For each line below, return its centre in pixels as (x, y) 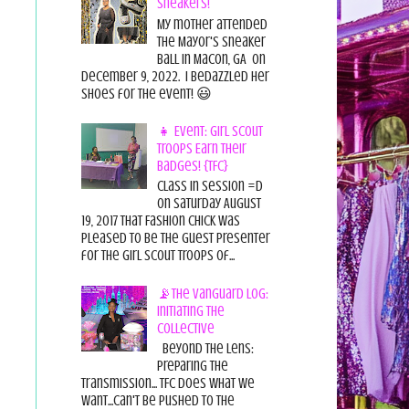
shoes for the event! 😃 (149, 94)
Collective (185, 328)
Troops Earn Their (201, 148)
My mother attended (212, 24)
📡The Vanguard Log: (212, 294)
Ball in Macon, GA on (211, 59)
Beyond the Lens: (205, 348)
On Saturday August (209, 204)
